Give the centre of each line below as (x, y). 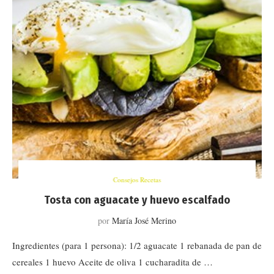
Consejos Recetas (137, 180)
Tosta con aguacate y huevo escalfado (137, 200)
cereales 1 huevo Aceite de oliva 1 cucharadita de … (113, 262)
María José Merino (144, 220)
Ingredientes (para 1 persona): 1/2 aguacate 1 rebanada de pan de (137, 245)
